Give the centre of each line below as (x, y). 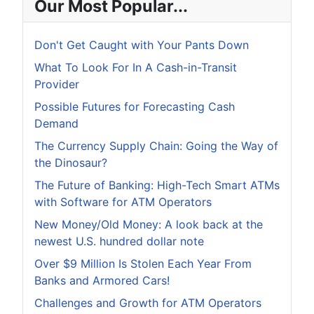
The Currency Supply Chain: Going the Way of (156, 146)
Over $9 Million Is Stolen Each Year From (143, 264)
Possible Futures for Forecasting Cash (135, 107)
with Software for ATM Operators (123, 202)
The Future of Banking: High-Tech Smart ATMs (157, 185)
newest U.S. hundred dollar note (119, 241)
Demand (56, 124)
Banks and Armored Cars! (102, 281)
